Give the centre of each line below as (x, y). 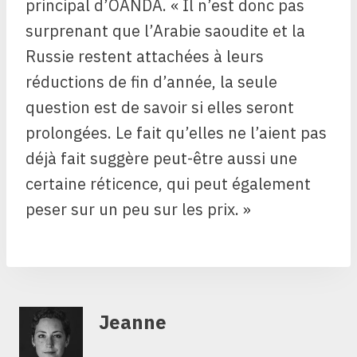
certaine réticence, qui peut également (168, 183)
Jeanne (133, 322)
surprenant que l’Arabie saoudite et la (165, 30)
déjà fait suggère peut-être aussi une (161, 158)
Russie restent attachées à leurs (145, 56)
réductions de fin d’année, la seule (151, 81)
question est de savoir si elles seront (160, 107)
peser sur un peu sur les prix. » (138, 209)
